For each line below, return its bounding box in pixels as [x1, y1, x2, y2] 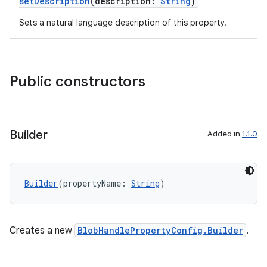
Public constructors [10, 73, 145, 91]
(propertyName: [58, 178, 131, 189]
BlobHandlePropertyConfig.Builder [77, 225, 243, 236]
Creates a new [10, 225, 74, 237]
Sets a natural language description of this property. [19, 17, 226, 28]
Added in [207, 129, 242, 139]
